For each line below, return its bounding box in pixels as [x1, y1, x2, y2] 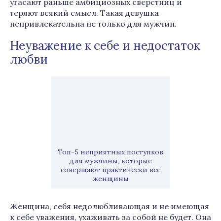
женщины [92, 174, 129, 183]
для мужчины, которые [69, 156, 152, 165]
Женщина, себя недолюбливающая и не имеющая [10, 201, 209, 211]
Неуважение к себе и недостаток [10, 38, 200, 53]
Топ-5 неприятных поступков [58, 147, 163, 156]
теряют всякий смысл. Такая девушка [10, 8, 159, 18]
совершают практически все [60, 165, 161, 174]
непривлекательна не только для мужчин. [10, 19, 177, 29]
